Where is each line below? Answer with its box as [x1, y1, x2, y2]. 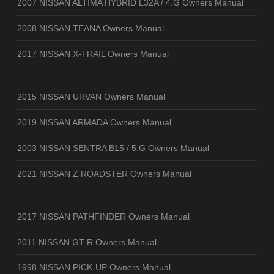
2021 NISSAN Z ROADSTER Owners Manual [17, 168, 191, 179]
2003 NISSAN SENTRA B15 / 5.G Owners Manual [17, 143, 209, 153]
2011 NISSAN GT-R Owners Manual [17, 237, 157, 247]
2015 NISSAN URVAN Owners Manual [17, 92, 165, 102]
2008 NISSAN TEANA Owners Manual [17, 23, 164, 34]
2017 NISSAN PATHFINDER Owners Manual [17, 211, 190, 221]
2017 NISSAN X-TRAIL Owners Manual [17, 48, 169, 59]
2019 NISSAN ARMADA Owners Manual [17, 117, 171, 127]
